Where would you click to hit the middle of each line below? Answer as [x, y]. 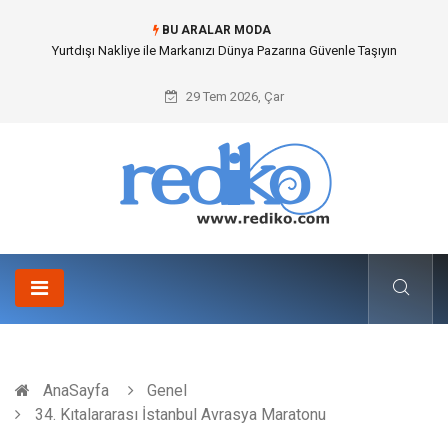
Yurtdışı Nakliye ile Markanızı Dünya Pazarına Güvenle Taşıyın [224, 50]
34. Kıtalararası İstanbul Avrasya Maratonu [178, 414]
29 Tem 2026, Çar [233, 96]
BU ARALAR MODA [214, 30]
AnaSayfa [76, 390]
